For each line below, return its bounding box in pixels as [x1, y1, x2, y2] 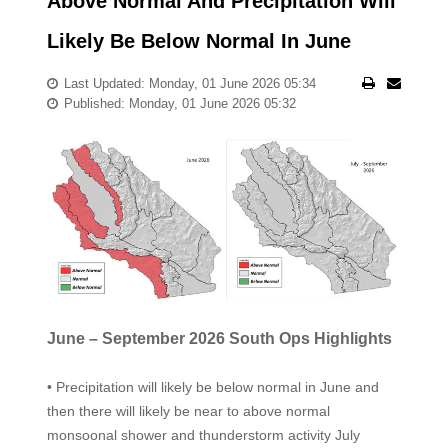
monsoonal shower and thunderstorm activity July [46, 426, 360, 443]
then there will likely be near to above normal [46, 402, 330, 419]
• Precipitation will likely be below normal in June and [46, 378, 379, 395]
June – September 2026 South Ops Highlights [46, 329, 392, 347]
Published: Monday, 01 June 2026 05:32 [63, 96, 296, 111]
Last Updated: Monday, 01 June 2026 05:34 [63, 76, 316, 91]
